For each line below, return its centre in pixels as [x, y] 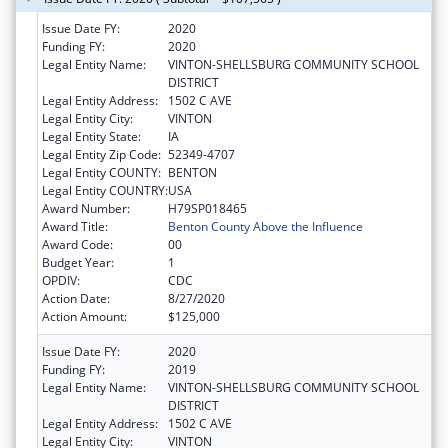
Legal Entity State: [91, 136]
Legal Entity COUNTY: [101, 172]
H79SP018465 [207, 208]
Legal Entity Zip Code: [101, 154]
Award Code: [77, 244]
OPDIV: [61, 280]
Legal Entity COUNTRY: [105, 190]
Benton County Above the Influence [265, 226]
